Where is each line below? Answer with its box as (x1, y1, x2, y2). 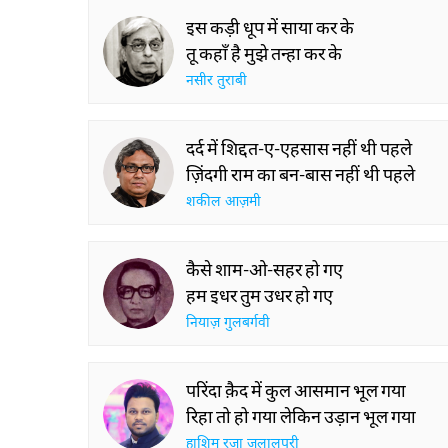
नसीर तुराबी (186, 72, 247, 91)
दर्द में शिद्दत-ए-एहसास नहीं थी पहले (186, 137, 412, 159)
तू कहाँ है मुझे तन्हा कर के (186, 42, 342, 64)
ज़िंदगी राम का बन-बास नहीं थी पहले (186, 163, 415, 185)
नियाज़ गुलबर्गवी (186, 314, 270, 333)
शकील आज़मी (186, 193, 261, 212)
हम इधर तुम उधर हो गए (186, 284, 333, 306)
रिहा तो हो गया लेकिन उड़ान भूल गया (186, 405, 416, 427)
